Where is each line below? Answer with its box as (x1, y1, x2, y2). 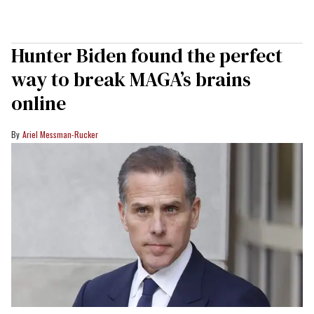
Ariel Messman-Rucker (22, 128, 98, 140)
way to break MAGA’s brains (11, 65, 251, 93)
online (11, 89, 66, 116)
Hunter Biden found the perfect (11, 41, 282, 69)
